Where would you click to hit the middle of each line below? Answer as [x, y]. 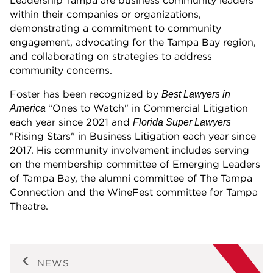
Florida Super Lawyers [182, 122]
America [29, 108]
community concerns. [61, 70]
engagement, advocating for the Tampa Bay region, [133, 42]
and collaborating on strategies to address [111, 56]
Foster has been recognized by [86, 94]
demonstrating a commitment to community [115, 28]
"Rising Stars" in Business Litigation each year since [133, 136]
